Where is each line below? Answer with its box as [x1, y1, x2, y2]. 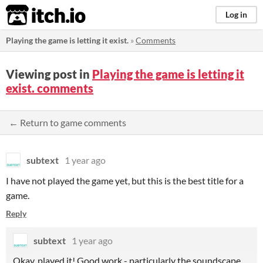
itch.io [5, 4, 57, 27]
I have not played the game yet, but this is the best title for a [6, 175, 244, 186]
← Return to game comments [9, 117, 126, 128]
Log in [225, 9, 247, 19]
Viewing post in [6, 67, 92, 81]
